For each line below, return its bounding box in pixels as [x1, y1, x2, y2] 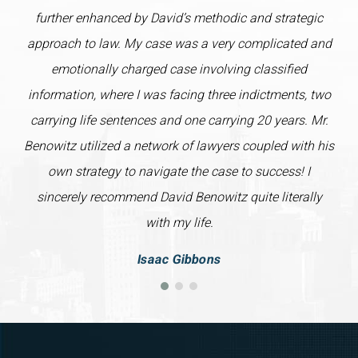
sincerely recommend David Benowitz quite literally [36, 189, 322, 205]
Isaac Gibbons [135, 252, 223, 268]
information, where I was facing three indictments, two [27, 87, 331, 103]
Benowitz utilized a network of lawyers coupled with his [24, 138, 334, 154]
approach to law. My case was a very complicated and [26, 36, 332, 52]
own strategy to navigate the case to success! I [48, 164, 310, 180]
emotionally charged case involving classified [51, 62, 307, 78]
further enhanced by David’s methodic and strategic [35, 10, 323, 26]
